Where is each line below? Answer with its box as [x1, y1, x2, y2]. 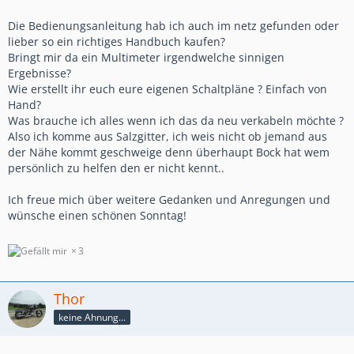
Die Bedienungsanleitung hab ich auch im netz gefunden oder [8, 17, 339, 33]
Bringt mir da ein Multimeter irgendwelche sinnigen [8, 49, 284, 65]
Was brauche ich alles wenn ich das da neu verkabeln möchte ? [8, 112, 344, 128]
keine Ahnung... [58, 310, 126, 324]
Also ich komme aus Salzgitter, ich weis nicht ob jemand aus [8, 128, 327, 144]
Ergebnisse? [8, 65, 71, 81]
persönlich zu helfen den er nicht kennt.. [8, 160, 224, 175]
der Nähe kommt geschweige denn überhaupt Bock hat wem [8, 144, 330, 160]
